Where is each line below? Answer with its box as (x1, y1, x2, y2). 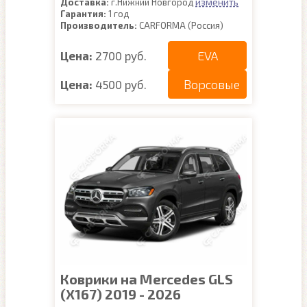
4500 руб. (95, 77, 147, 91)
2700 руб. (95, 48, 147, 62)
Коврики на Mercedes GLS (60, 271, 233, 287)
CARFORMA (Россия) (137, 20, 223, 31)
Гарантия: (60, 8, 106, 19)
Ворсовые (184, 77, 240, 92)
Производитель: (60, 20, 137, 31)
